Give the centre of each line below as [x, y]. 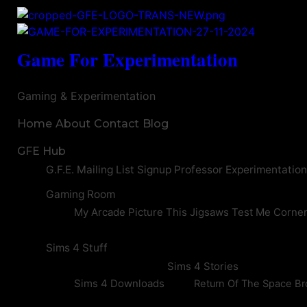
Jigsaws [209, 212]
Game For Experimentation [127, 60]
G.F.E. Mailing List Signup [108, 170]
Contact [116, 123]
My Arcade [99, 212]
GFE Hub [41, 151]
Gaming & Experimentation [86, 96]
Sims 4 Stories [202, 266]
